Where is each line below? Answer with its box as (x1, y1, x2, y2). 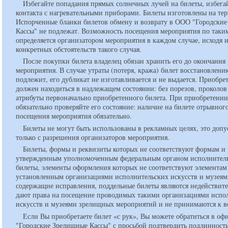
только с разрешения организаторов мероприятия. (16, 132, 170, 142)
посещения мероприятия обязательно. (16, 111, 132, 121)
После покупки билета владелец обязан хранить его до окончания (23, 56, 226, 66)
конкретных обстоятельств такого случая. (16, 44, 142, 54)
